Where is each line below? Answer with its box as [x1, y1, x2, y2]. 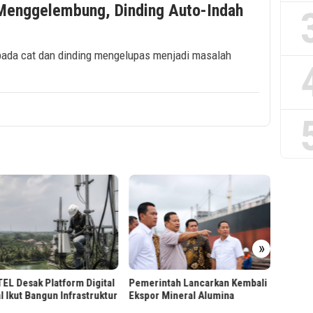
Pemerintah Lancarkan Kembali [128, 276, 267, 289]
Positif [281, 259, 311, 272]
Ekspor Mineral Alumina [128, 289, 234, 302]
